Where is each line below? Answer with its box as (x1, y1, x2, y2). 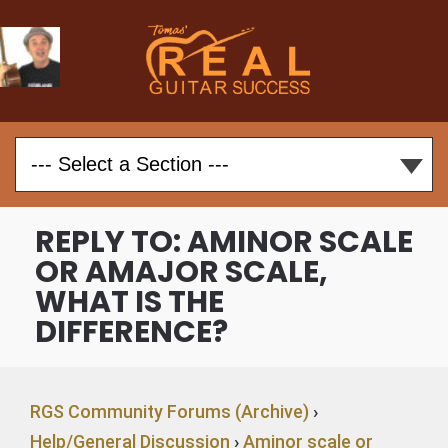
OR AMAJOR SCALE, (35, 251, 328, 293)
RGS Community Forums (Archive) (30, 401, 309, 422)
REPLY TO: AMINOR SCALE (35, 221, 413, 263)
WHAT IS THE (35, 281, 224, 323)
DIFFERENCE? (35, 311, 228, 353)
